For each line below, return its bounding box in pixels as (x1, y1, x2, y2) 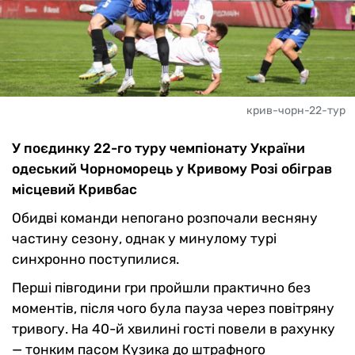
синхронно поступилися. (12, 250, 179, 267)
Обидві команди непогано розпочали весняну (12, 209, 318, 226)
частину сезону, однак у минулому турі (12, 230, 277, 246)
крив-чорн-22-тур (246, 103, 345, 117)
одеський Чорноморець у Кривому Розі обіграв (12, 160, 332, 177)
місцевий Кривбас (12, 181, 137, 197)
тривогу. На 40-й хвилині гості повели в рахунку (12, 320, 335, 337)
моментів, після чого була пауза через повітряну (12, 300, 334, 316)
